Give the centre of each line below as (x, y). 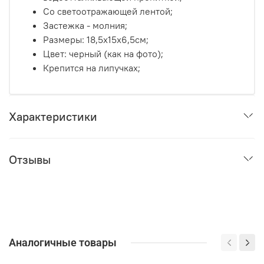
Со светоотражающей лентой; (108, 11)
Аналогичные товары (63, 243)
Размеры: (65, 40)
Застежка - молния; (85, 26)
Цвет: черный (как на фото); (103, 54)
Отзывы (30, 160)
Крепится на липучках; (92, 68)
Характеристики (53, 117)
